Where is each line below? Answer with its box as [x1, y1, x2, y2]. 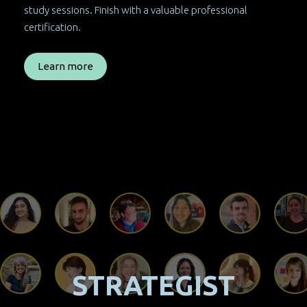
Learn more [38, 60, 93, 72]
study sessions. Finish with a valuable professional [24, 3, 247, 16]
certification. [24, 21, 81, 33]
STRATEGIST [72, 270, 235, 302]
